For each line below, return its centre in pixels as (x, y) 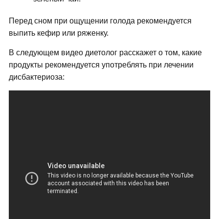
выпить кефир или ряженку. (58, 33)
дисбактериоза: (36, 77)
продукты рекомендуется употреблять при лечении (101, 65)
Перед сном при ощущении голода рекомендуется (100, 21)
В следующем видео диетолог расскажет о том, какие (105, 53)
